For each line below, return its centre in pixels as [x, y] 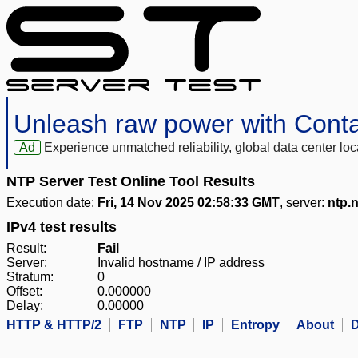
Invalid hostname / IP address [181, 263]
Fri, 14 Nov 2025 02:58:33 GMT [189, 203]
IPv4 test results [62, 227]
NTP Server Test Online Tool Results [131, 182]
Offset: [24, 292]
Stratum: [30, 277]
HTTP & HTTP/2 [54, 325]
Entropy [255, 325]
